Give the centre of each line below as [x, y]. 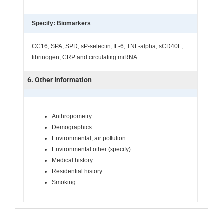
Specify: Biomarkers [61, 23]
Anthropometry [72, 116]
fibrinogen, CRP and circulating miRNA [85, 57]
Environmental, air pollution [89, 138]
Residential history [77, 171]
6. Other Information [59, 79]
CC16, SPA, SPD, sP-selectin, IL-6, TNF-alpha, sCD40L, [107, 46]
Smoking [64, 182]
